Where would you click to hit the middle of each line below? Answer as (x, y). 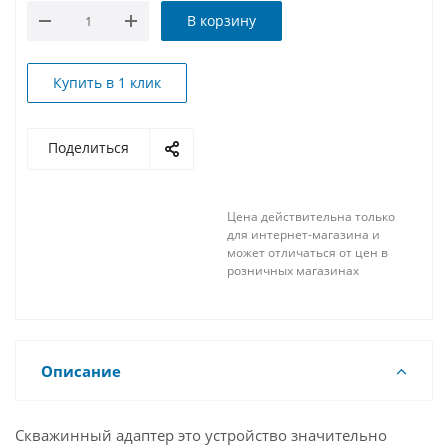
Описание (81, 371)
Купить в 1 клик (107, 82)
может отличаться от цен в (307, 252)
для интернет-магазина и (303, 234)
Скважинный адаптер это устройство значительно (201, 435)
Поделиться (88, 147)
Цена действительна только (311, 216)
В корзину (221, 20)
